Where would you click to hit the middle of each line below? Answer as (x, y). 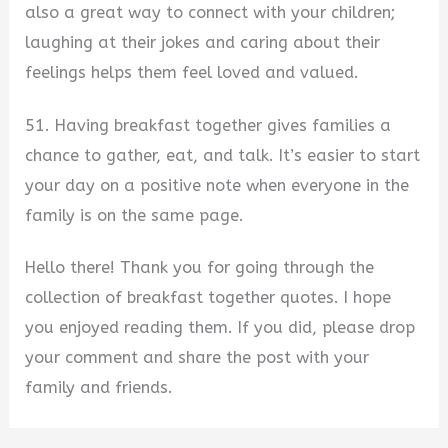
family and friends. (99, 388)
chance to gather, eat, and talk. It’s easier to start (223, 155)
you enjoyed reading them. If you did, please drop (220, 328)
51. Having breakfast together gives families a (208, 125)
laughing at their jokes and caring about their (203, 43)
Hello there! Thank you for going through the (200, 268)
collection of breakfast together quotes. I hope (208, 298)
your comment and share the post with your (197, 358)
